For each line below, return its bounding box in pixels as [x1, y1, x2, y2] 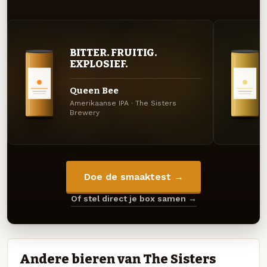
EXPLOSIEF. [69, 58, 128, 70]
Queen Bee [69, 85, 119, 97]
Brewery [69, 108, 100, 117]
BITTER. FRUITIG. [69, 46, 157, 59]
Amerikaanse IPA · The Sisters [69, 99, 176, 108]
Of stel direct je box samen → [70, 194, 197, 204]
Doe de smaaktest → [83, 170, 184, 182]
